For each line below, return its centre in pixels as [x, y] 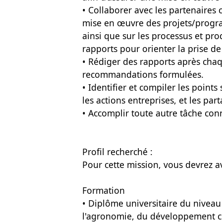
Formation [104, 190]
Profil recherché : [117, 152]
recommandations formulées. [143, 74]
